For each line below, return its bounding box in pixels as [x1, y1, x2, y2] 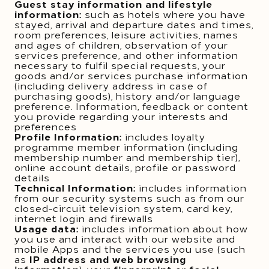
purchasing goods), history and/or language [14, 89, 241, 102]
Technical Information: [14, 181, 136, 194]
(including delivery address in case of [14, 79, 208, 92]
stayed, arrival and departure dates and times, [14, 17, 253, 31]
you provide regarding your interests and [14, 109, 228, 122]
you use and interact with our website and [14, 232, 235, 245]
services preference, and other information [14, 48, 238, 61]
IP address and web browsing [29, 252, 186, 265]
